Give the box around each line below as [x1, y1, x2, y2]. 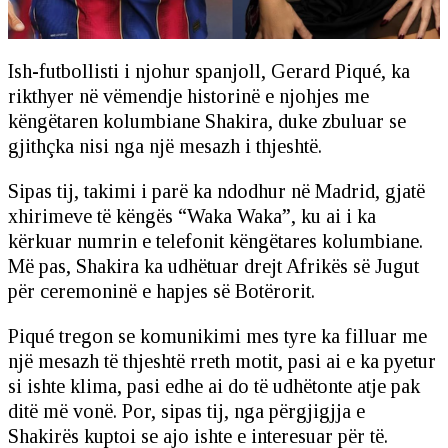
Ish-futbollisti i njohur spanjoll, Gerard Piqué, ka [8, 60, 410, 83]
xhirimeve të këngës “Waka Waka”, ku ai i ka [8, 205, 376, 228]
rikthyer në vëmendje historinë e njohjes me [8, 85, 369, 108]
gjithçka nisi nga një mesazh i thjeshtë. [8, 135, 322, 158]
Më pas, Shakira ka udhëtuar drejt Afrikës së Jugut [8, 255, 419, 278]
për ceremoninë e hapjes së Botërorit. [8, 280, 315, 303]
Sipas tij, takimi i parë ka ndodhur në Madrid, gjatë [8, 180, 425, 203]
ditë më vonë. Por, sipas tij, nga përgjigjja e [8, 400, 365, 423]
